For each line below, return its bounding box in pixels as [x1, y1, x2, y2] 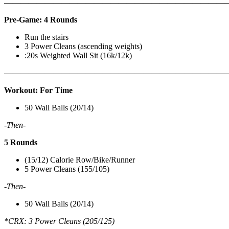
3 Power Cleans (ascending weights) [25, 41, 142, 51]
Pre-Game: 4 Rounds [4, 15, 77, 24]
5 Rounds [4, 138, 37, 147]
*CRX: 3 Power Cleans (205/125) [4, 216, 114, 225]
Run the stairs [25, 32, 68, 41]
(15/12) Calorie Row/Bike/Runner [25, 155, 135, 164]
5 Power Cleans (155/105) [25, 164, 109, 173]
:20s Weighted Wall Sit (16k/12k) [25, 51, 132, 60]
